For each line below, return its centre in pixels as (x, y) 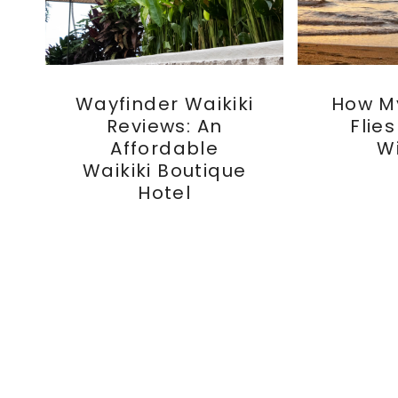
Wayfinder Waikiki (164, 104)
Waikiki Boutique (164, 171)
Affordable (165, 149)
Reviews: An (164, 127)
